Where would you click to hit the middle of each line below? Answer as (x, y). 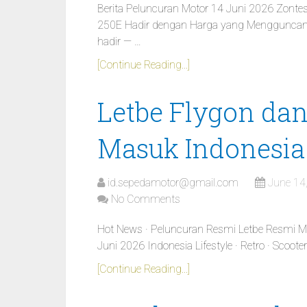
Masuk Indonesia (201, 148)
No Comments (146, 199)
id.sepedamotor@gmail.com (173, 183)
